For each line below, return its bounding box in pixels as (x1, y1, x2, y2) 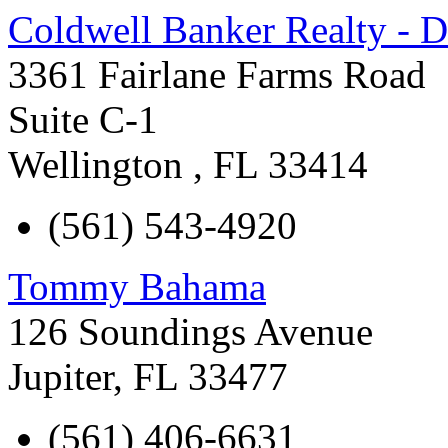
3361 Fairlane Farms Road (8, 52, 426, 96)
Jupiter (8, 354, 113, 398)
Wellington (8, 142, 193, 186)
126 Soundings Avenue (8, 309, 373, 353)
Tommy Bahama (8, 264, 266, 308)
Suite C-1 (8, 97, 158, 141)
